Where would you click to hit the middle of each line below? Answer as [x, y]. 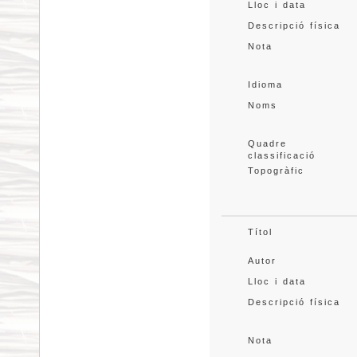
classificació [281, 155]
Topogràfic [276, 171]
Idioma [265, 84]
